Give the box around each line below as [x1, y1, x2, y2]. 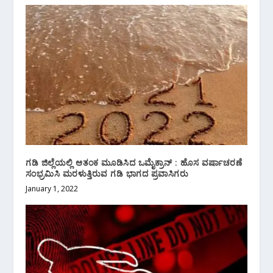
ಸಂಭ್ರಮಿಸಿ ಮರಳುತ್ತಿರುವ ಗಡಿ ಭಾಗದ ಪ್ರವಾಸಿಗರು [26, 167, 189, 179]
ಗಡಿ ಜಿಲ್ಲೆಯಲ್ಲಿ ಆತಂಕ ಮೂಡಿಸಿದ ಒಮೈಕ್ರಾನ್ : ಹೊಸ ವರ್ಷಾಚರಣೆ [26, 156, 243, 168]
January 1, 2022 [26, 183, 79, 194]
